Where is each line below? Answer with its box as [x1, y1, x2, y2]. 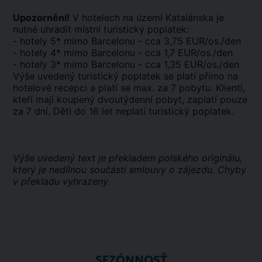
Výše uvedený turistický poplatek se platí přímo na [13, 70, 238, 82]
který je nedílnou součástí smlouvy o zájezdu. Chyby [13, 164, 246, 175]
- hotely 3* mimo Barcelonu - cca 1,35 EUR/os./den [13, 58, 239, 70]
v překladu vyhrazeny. [13, 175, 110, 187]
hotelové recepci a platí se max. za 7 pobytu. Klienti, [13, 82, 245, 94]
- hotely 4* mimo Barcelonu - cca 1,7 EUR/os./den [13, 47, 233, 58]
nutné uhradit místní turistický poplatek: [13, 23, 189, 35]
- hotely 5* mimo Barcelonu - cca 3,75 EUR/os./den [13, 35, 241, 47]
